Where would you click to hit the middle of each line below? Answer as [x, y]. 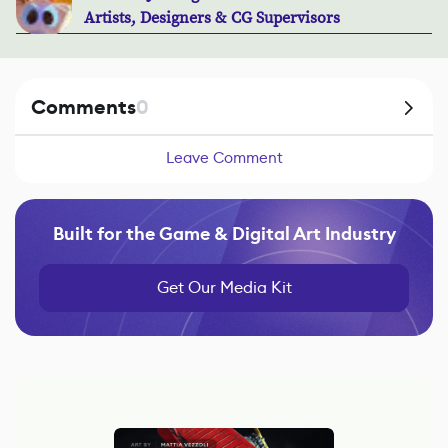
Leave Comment [224, 157]
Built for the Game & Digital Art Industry [224, 233]
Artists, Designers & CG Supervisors [212, 17]
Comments [83, 107]
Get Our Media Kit [224, 287]
